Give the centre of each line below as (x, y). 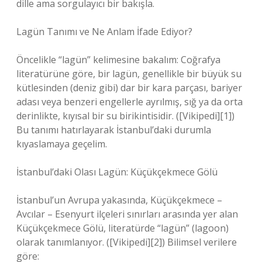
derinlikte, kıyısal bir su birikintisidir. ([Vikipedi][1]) (125, 116)
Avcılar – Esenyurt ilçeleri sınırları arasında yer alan (127, 214)
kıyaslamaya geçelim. (62, 144)
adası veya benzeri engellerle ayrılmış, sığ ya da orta (130, 102)
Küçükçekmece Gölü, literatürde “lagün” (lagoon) (123, 228)
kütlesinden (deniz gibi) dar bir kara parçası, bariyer (129, 88)
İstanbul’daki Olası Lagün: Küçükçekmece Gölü (117, 172)
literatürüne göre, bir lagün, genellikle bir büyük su (129, 74)
